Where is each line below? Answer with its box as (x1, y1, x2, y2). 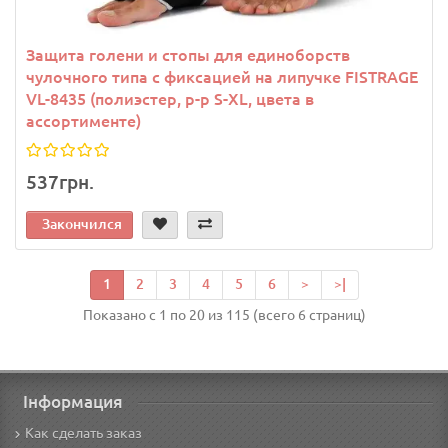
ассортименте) (26, 111, 141, 130)
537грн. (26, 170, 94, 193)
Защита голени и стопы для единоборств (26, 45, 350, 64)
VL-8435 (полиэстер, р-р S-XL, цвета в (26, 89, 314, 108)
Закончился (42, 215, 122, 232)
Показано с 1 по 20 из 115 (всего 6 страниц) (82, 306, 366, 323)
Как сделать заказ (25, 425, 142, 442)
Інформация (23, 392, 123, 412)
